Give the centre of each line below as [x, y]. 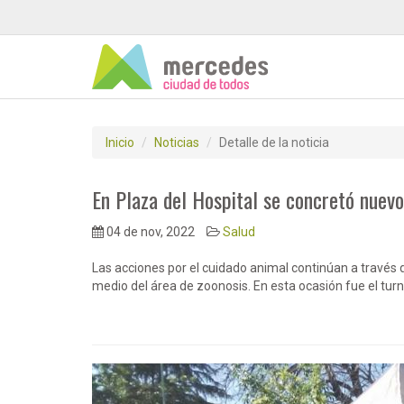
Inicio [120, 142]
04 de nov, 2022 [149, 232]
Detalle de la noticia [274, 142]
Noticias [177, 142]
